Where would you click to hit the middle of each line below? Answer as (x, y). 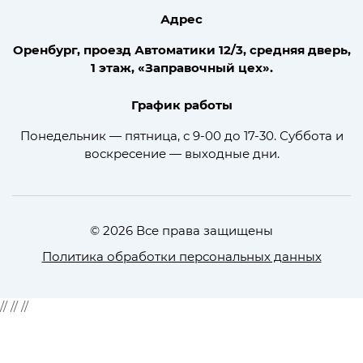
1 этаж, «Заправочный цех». (181, 67)
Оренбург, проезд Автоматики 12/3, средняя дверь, (181, 49)
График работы (181, 105)
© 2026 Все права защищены (181, 230)
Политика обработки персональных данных (181, 256)
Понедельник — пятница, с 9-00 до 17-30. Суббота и (181, 135)
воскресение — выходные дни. (181, 153)
